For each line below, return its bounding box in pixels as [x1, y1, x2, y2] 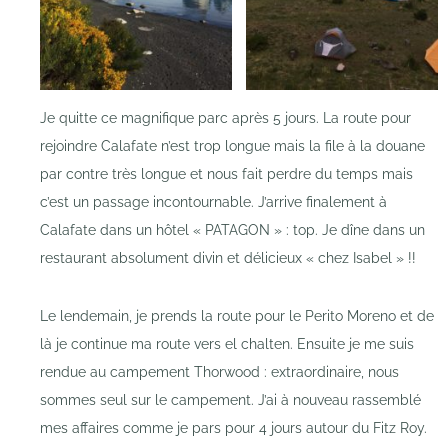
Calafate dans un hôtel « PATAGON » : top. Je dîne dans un [40, 222, 425, 239]
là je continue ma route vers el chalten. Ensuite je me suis [40, 336, 414, 353]
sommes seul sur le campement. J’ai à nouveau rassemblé [40, 392, 421, 409]
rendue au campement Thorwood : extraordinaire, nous [40, 364, 399, 381]
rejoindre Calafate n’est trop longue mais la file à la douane [40, 138, 425, 155]
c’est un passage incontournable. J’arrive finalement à [40, 194, 387, 211]
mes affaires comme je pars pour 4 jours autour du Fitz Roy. [40, 420, 427, 437]
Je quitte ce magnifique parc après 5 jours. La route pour [40, 110, 411, 127]
